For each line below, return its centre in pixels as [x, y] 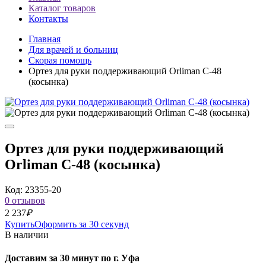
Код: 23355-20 [33, 189]
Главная [45, 39]
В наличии [27, 235]
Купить [20, 224]
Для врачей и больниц [73, 50]
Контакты [48, 19]
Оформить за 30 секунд [82, 224]
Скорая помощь [60, 60]
